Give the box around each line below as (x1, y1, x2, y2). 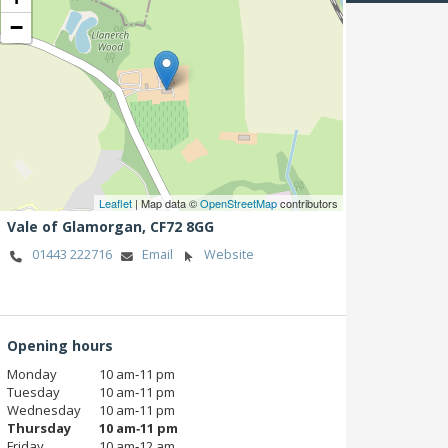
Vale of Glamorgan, (7, 217, 150, 237)
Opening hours (7, 335, 113, 355)
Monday (7, 364, 57, 383)
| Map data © (132, 195, 200, 212)
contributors (277, 195, 338, 212)
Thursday (7, 418, 71, 437)
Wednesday (7, 400, 81, 419)
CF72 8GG (150, 217, 214, 237)
